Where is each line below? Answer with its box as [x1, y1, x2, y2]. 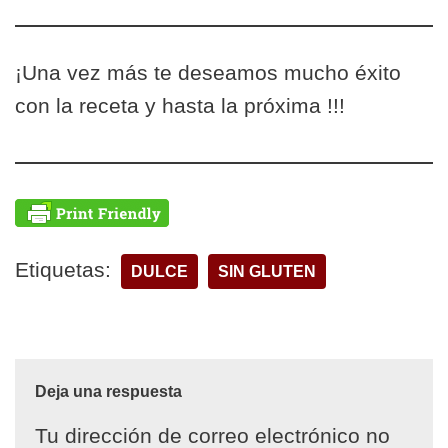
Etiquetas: [15, 258, 111, 281]
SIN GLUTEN [218, 263, 316, 280]
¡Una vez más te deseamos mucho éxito [15, 61, 401, 84]
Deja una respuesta [35, 383, 182, 400]
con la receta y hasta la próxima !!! [15, 94, 345, 117]
